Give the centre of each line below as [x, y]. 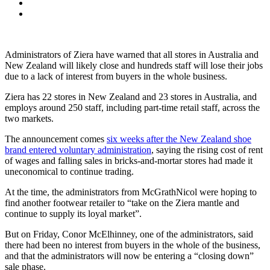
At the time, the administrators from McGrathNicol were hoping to [131, 192]
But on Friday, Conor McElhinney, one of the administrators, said [129, 234]
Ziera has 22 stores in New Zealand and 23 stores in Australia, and [131, 97]
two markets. [29, 119]
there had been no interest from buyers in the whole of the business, [133, 245]
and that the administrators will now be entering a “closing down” [129, 256]
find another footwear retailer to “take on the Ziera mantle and [122, 203]
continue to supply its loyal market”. [73, 214]
